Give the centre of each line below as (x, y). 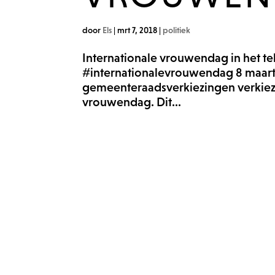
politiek (177, 30)
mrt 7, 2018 (137, 30)
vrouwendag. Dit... (132, 102)
